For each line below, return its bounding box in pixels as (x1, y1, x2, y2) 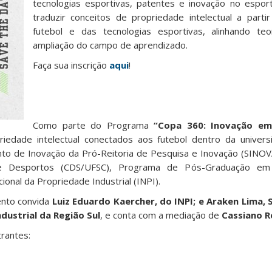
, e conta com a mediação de (100, 209, 222, 221)
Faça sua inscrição (33, 59, 109, 71)
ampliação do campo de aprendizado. (33, 39, 188, 51)
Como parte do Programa (33, 119, 154, 131)
